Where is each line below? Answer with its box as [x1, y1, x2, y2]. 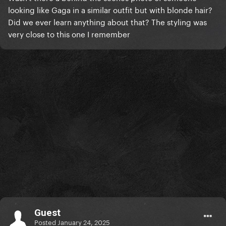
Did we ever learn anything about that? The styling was [8, 15, 207, 28]
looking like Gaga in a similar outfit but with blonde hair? [8, 3, 212, 16]
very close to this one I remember [8, 27, 132, 40]
